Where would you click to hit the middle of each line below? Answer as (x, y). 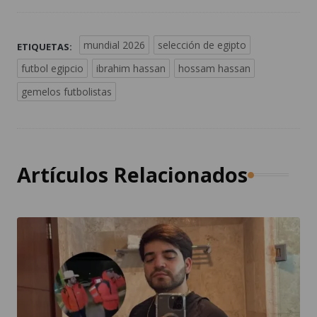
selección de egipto (202, 45)
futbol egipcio (52, 69)
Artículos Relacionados (132, 175)
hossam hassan (214, 69)
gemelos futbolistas (67, 92)
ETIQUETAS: (45, 47)
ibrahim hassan (131, 69)
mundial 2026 (114, 45)
